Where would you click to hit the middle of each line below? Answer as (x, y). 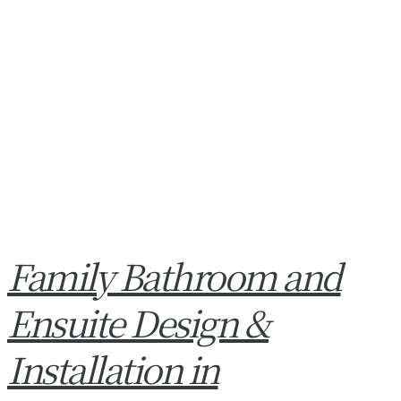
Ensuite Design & (138, 321)
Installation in (113, 368)
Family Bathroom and (174, 275)
